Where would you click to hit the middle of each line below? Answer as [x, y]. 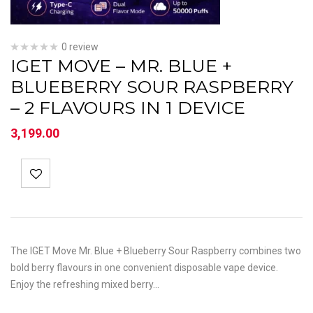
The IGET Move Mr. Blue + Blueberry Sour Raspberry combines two [156, 251]
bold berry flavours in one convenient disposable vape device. [144, 268]
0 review [80, 47]
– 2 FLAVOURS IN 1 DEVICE [128, 108]
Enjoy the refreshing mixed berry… [85, 284]
